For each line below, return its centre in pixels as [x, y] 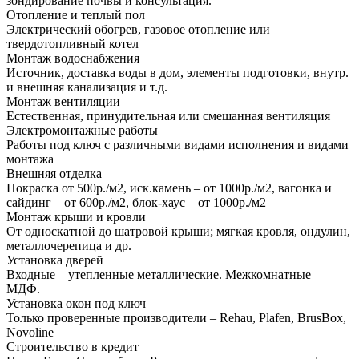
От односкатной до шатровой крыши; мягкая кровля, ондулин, [178, 231]
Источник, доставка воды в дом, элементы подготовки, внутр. [177, 72]
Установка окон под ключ [76, 303]
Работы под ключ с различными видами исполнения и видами [177, 144]
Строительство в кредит [73, 346]
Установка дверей [55, 260]
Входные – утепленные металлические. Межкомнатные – [163, 274]
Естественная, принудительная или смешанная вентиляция [168, 115]
